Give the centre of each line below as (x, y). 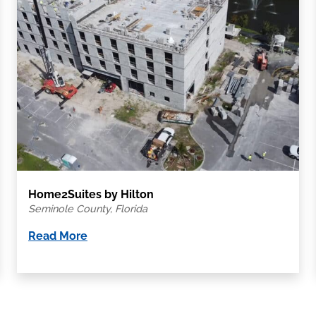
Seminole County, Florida (87, 208)
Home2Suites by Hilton (91, 194)
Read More (57, 236)
